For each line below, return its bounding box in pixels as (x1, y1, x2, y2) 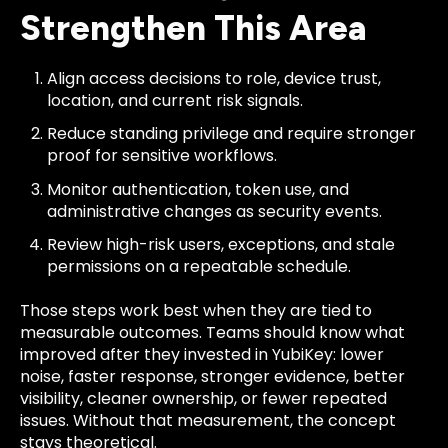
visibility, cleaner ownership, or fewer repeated (20, 387, 387, 411)
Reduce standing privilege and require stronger (47, 122, 417, 146)
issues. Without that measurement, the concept (20, 409, 396, 433)
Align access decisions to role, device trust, (47, 67, 382, 91)
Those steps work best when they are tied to (20, 299, 372, 323)
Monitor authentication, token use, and (47, 177, 350, 201)
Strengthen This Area (20, 8, 367, 50)
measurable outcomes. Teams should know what (20, 321, 405, 345)
